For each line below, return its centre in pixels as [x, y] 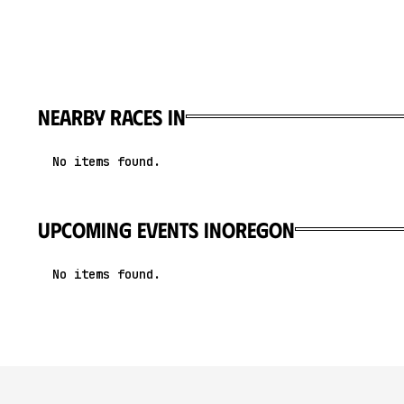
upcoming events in [130, 229]
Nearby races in [112, 116]
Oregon [258, 229]
